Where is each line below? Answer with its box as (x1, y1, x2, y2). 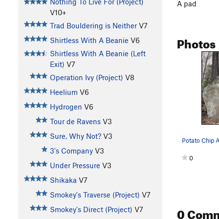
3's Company (49, 146, 93, 155)
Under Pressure (49, 161, 100, 170)
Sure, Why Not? (49, 131, 101, 141)
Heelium (49, 88, 78, 97)
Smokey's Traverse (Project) (49, 190, 140, 199)
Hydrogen (49, 102, 82, 111)
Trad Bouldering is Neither (49, 21, 137, 30)
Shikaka (49, 175, 77, 185)
